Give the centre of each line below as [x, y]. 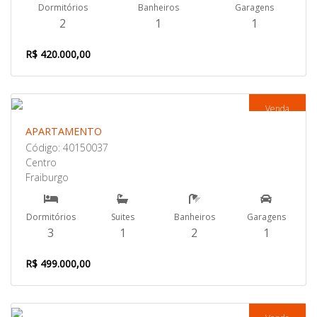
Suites [122, 217]
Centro [41, 162]
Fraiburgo [47, 177]
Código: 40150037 [67, 148]
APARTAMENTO [64, 131]
